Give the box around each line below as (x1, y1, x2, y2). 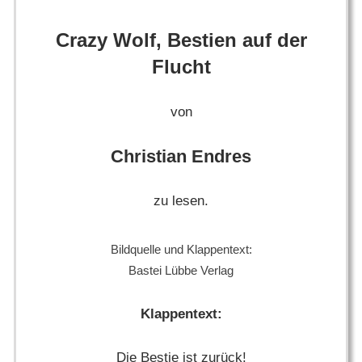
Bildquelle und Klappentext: (110, 242, 252, 257)
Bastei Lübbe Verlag (128, 263, 234, 278)
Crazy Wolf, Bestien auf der (55, 28, 307, 51)
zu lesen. (154, 193, 208, 209)
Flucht (151, 55, 211, 78)
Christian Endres (111, 145, 251, 166)
